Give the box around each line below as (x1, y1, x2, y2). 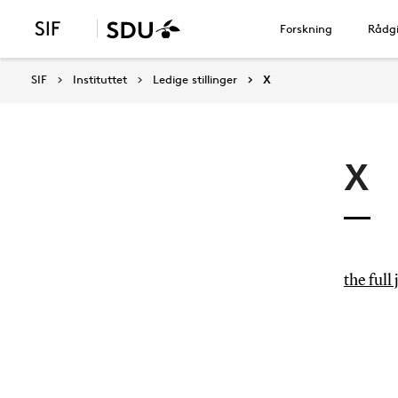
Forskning (280, 21, 332, 36)
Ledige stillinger (153, 72, 237, 86)
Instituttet (73, 72, 127, 86)
